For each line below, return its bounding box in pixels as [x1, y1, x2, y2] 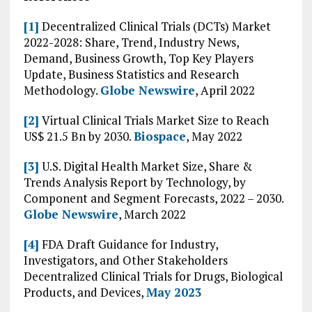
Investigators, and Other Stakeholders [23, 252, 228, 268]
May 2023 [146, 284, 202, 300]
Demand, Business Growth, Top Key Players [23, 50, 253, 66]
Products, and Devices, [23, 284, 146, 300]
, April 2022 [194, 82, 255, 98]
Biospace [133, 128, 186, 144]
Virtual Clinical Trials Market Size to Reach [38, 112, 269, 128]
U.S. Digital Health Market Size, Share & [38, 158, 252, 174]
